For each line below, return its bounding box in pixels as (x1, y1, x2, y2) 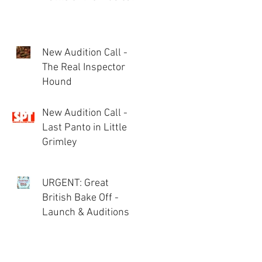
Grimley (42, 136, 77, 149)
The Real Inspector (42, 61, 125, 74)
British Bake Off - (42, 192, 119, 204)
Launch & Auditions (42, 206, 129, 219)
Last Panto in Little (42, 122, 127, 134)
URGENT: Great (42, 177, 109, 189)
